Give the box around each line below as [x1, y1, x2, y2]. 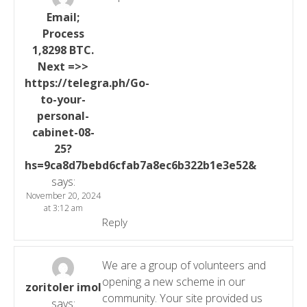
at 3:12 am [43, 201, 83, 214]
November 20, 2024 [25, 189, 101, 201]
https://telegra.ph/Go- [25, 75, 149, 90]
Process [42, 25, 84, 41]
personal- [37, 108, 90, 123]
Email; [47, 9, 80, 25]
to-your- [40, 91, 86, 107]
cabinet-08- [32, 124, 95, 140]
